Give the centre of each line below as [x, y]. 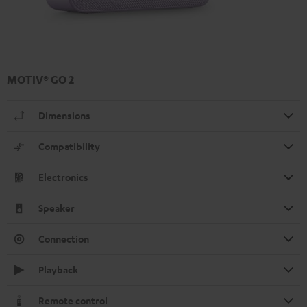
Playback [58, 269]
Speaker [57, 208]
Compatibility [69, 146]
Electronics [63, 177]
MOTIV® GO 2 [40, 79]
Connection [64, 238]
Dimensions [64, 115]
